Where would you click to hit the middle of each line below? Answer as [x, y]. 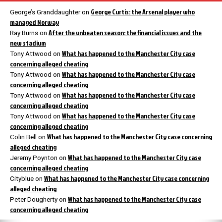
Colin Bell [23, 137]
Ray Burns [24, 33]
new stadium [28, 43]
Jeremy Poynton [34, 158]
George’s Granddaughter [45, 12]
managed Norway [34, 22]
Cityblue [22, 179]
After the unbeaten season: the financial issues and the [125, 33]
